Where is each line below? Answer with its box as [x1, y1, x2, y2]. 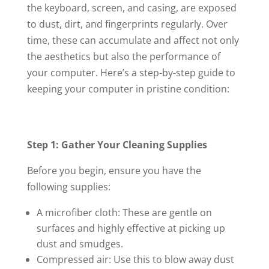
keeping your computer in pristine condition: [26, 82, 229, 95]
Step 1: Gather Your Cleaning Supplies [26, 138, 207, 151]
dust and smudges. [36, 237, 123, 250]
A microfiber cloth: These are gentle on [36, 206, 212, 219]
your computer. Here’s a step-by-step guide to [26, 66, 235, 79]
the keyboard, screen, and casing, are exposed [26, 1, 237, 14]
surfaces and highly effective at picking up [36, 222, 225, 235]
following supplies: [26, 180, 110, 193]
